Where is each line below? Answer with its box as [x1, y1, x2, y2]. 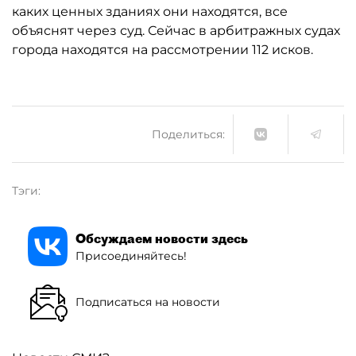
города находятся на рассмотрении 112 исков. [12, 42, 313, 57]
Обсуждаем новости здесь [75, 230, 248, 246]
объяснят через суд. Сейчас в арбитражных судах [12, 23, 340, 38]
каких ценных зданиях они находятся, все [12, 4, 288, 19]
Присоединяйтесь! [75, 248, 187, 263]
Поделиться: [152, 126, 225, 141]
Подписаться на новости [75, 294, 220, 309]
